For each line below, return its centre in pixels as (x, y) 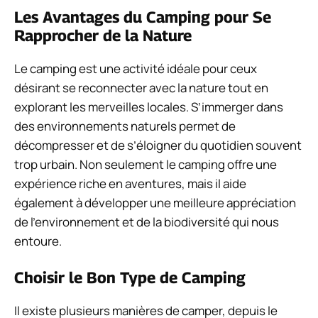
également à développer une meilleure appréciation (155, 202)
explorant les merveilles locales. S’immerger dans (149, 106)
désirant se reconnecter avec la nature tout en (141, 87)
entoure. (38, 241)
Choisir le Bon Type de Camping (130, 278)
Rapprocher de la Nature (103, 35)
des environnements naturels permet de (125, 126)
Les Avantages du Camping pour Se (143, 17)
